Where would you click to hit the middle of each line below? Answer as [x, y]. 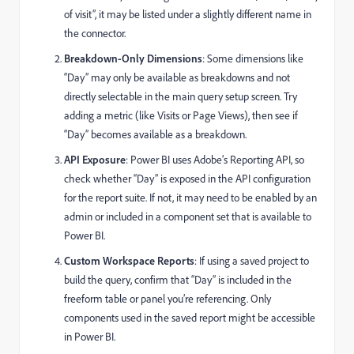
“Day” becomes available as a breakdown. [155, 134]
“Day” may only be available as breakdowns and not [177, 77]
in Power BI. [90, 336]
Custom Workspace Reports [129, 260]
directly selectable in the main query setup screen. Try [181, 96]
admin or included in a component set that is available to [188, 216]
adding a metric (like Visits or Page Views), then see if [181, 115]
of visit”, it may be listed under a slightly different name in [188, 13]
